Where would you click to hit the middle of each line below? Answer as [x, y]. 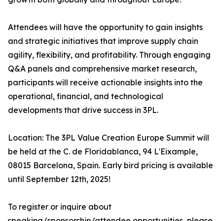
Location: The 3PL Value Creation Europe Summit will [109, 138]
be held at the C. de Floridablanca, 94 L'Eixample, [103, 151]
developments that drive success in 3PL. [83, 110]
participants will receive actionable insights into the [105, 82]
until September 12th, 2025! [59, 179]
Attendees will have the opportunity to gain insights [105, 27]
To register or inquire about [60, 207]
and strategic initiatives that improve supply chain [103, 41]
